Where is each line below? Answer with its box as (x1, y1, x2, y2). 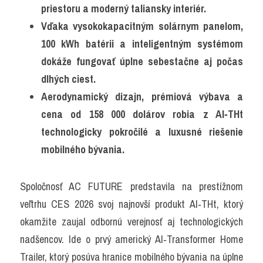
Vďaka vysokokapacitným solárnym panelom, (41, 19, 243, 33)
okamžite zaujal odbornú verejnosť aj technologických (20, 214, 243, 229)
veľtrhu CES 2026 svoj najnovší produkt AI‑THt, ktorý (20, 197, 243, 211)
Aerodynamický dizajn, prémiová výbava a (41, 89, 243, 104)
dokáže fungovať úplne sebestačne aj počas (41, 54, 243, 69)
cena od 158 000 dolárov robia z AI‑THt (41, 107, 243, 122)
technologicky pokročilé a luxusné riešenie (41, 124, 243, 139)
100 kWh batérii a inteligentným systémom (41, 36, 243, 51)
